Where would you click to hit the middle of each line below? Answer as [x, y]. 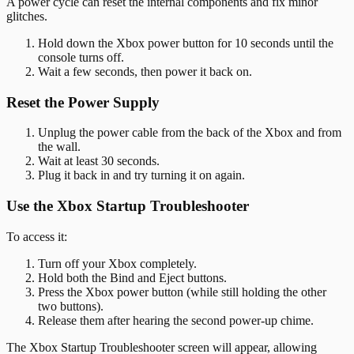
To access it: [37, 236]
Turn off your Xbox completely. [117, 263]
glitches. [27, 16]
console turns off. [81, 57]
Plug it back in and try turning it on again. [141, 175]
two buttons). [71, 306]
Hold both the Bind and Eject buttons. [132, 277]
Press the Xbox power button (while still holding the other [182, 292]
